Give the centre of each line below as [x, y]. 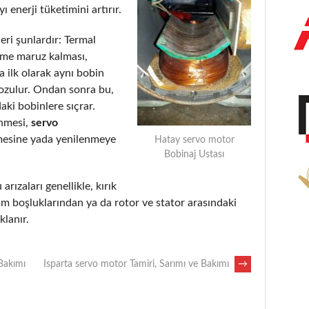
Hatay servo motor [194, 140]
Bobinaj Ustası [194, 154]
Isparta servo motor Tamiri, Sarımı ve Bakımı [138, 264]
